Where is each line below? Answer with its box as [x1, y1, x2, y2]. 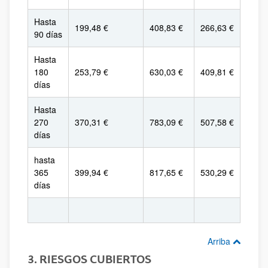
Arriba [208, 235, 233, 247]
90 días [34, 28, 62, 40]
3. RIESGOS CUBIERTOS [28, 252, 151, 266]
